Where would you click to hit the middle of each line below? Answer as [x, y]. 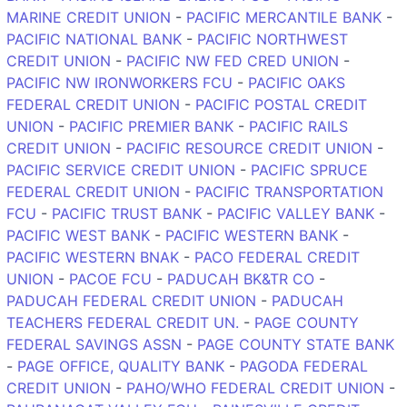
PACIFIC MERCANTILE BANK [284, 17]
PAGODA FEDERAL [304, 366]
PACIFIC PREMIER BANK [151, 126]
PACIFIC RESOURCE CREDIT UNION [249, 148]
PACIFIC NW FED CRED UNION [233, 60]
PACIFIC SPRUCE [309, 169]
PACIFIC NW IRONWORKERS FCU [119, 82]
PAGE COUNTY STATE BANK [296, 344]
